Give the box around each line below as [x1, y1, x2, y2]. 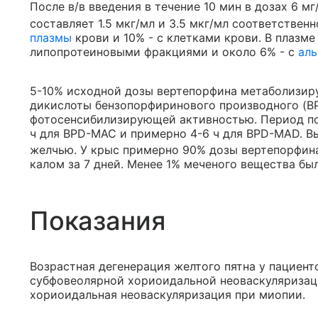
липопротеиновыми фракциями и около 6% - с [30, 44, 298, 59]
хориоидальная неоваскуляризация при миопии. [30, 287, 305, 302]
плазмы [30, 30, 72, 45]
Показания [30, 205, 165, 237]
